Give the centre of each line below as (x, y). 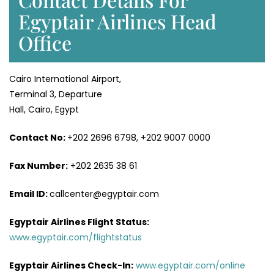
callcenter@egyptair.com (104, 194)
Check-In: (109, 266)
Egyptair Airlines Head (117, 21)
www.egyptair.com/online (191, 266)
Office (45, 43)
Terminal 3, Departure (56, 94)
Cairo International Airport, (65, 79)
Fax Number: (39, 166)
